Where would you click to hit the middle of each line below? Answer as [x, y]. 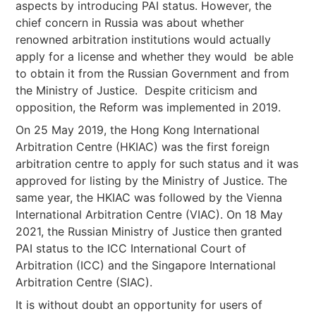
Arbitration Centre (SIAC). [84, 282]
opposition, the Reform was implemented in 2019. [148, 107]
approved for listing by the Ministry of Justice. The [152, 181]
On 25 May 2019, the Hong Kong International [138, 130]
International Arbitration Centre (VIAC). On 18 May [150, 214]
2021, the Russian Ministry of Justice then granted [149, 231]
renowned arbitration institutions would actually [144, 39]
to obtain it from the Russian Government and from [153, 73]
